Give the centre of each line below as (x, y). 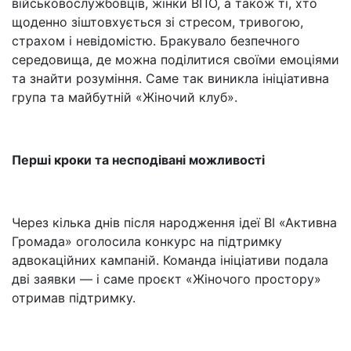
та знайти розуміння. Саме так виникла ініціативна (170, 78)
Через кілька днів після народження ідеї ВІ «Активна (174, 223)
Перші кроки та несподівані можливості (138, 160)
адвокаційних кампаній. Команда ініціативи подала (170, 260)
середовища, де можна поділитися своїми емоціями (175, 60)
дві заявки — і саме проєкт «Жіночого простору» (166, 279)
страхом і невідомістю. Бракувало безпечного (156, 41)
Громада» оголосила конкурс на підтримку (147, 241)
